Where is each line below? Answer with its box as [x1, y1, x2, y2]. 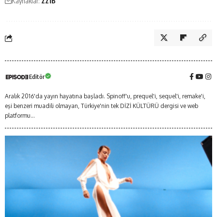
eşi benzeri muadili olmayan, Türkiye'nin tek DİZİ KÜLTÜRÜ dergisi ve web [5, 102, 198, 110]
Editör [29, 73, 45, 81]
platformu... [5, 112, 35, 120]
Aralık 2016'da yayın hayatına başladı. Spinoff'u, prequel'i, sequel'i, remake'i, [5, 93, 205, 100]
